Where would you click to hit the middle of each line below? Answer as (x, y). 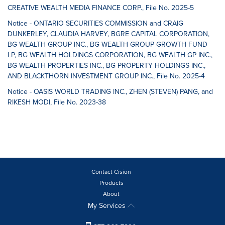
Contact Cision (111, 172)
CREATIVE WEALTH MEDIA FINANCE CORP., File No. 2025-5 (101, 8)
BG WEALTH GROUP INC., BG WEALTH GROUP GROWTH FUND (107, 44)
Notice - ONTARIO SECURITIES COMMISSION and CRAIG (95, 23)
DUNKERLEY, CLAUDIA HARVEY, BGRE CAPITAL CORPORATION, (108, 34)
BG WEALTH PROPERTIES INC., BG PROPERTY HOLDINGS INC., (106, 66)
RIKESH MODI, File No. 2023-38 (57, 102)
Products (111, 183)
